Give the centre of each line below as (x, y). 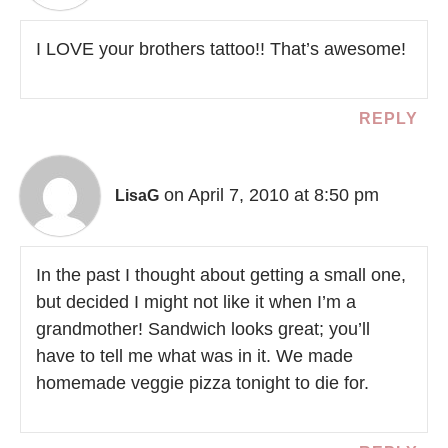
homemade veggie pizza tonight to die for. (202, 382)
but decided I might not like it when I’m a (196, 301)
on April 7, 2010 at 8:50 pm (271, 194)
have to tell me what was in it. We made (194, 355)
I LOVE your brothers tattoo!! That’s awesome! (221, 48)
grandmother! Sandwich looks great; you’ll (203, 328)
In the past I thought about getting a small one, (221, 274)
